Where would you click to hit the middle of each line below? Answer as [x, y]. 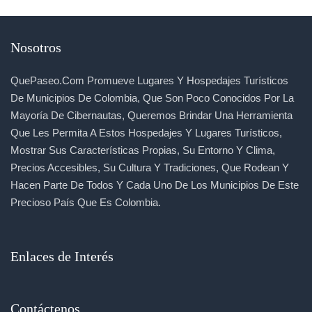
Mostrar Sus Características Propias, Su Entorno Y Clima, [143, 150]
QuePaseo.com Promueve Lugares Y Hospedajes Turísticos [149, 81]
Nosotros [36, 48]
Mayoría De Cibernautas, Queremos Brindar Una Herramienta [151, 116]
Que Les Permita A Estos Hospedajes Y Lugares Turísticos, [146, 133]
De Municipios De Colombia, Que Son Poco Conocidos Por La [152, 98]
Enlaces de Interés [62, 257]
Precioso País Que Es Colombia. [86, 203]
